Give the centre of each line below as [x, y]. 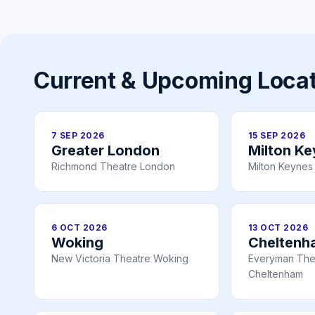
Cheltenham [276, 274]
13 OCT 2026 [278, 228]
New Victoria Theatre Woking [120, 259]
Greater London [105, 151]
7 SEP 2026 [78, 136]
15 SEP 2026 [277, 136]
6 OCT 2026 [79, 228]
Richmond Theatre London [113, 167]
